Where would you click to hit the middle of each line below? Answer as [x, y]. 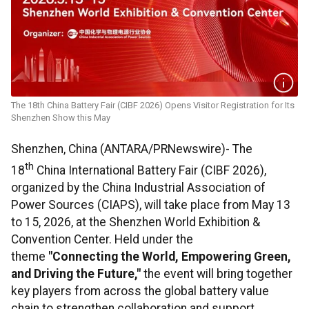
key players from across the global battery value [140, 291]
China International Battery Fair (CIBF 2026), [150, 170]
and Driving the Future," [77, 274]
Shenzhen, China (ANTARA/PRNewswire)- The [132, 149]
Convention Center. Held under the [102, 239]
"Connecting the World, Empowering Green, [170, 257]
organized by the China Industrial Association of [138, 188]
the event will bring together [218, 274]
